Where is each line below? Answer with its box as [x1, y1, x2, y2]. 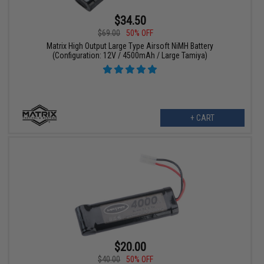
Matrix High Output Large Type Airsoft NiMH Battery [47, 41, 214, 51]
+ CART [190, 113, 214, 123]
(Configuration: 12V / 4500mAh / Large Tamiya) [52, 50, 208, 60]
